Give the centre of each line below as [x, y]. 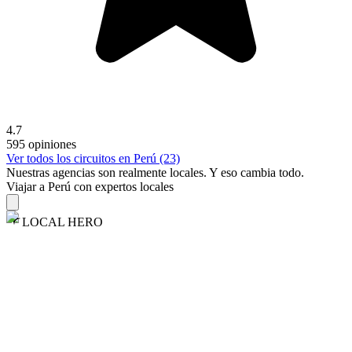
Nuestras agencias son [62, 173]
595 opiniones [41, 145]
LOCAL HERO [62, 222]
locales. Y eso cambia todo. [235, 173]
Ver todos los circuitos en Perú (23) [93, 159]
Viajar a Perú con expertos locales [90, 187]
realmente [143, 173]
